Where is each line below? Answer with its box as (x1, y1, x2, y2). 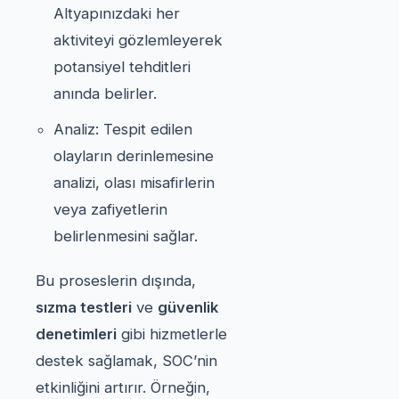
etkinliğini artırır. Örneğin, (36, 378, 210, 396)
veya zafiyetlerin (53, 199, 167, 218)
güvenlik (158, 297, 218, 316)
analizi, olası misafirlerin (53, 173, 215, 191)
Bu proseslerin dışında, (36, 271, 196, 289)
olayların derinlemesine (53, 146, 214, 165)
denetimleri (36, 324, 117, 343)
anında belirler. (53, 84, 157, 102)
